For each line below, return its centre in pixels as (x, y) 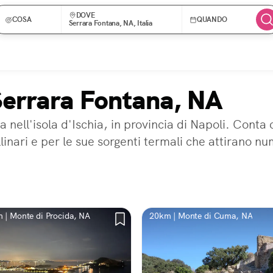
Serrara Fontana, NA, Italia (110, 23)
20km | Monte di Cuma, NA (201, 216)
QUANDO (212, 19)
